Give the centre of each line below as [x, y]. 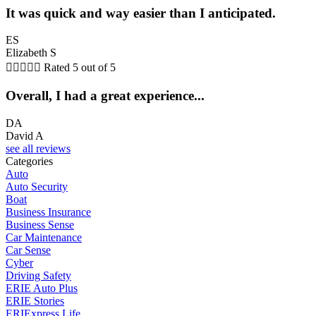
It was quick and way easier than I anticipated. [141, 13]
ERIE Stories [35, 300]
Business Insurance [48, 212]
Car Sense [28, 250]
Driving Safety [38, 275]
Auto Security [37, 186]
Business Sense [40, 224]
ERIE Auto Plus [42, 288]
